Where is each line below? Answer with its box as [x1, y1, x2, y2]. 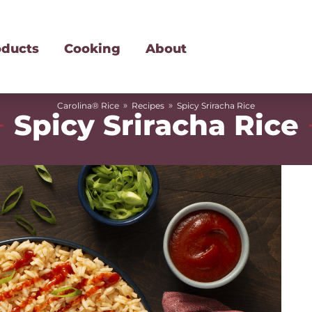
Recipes [132, 100, 164, 111]
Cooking [64, 41, 120, 56]
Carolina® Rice [57, 100, 119, 111]
